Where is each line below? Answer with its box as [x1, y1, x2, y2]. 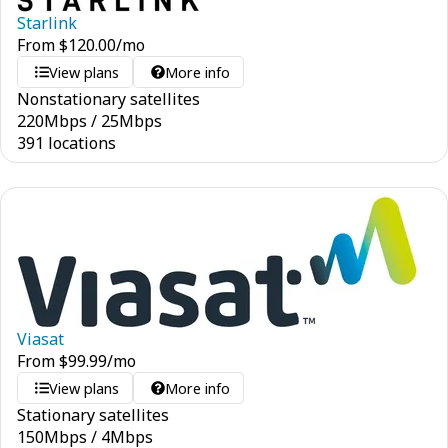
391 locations [17, 132, 116, 154]
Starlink [17, 12, 77, 34]
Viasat [17, 328, 64, 350]
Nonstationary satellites [17, 88, 200, 110]
